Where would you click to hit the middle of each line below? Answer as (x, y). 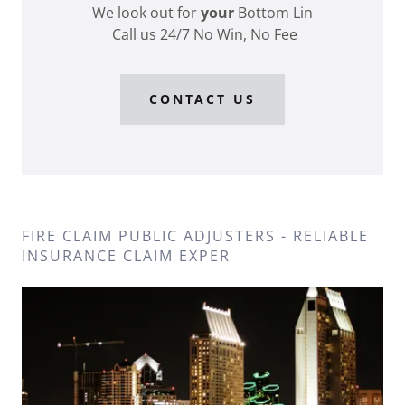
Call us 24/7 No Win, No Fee (202, 34)
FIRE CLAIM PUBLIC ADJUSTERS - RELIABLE (195, 235)
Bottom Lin (275, 12)
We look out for (146, 12)
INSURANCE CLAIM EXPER (126, 255)
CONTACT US (202, 99)
